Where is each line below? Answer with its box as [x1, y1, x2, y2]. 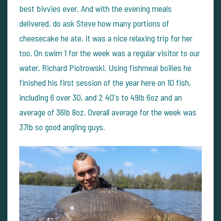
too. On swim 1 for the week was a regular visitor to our [19, 47, 200, 58]
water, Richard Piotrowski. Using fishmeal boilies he [19, 62, 191, 73]
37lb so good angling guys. [19, 121, 105, 132]
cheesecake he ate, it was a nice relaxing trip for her [19, 32, 192, 43]
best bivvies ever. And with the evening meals [19, 2, 172, 14]
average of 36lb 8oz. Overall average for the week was [19, 106, 196, 117]
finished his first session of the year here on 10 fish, [19, 76, 191, 88]
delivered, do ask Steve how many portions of [19, 17, 169, 29]
